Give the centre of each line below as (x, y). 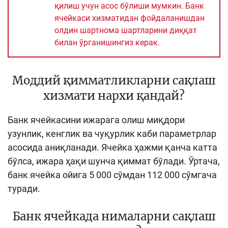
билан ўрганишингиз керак (106, 42)
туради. (24, 188)
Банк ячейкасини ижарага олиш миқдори (96, 120)
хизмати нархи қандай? (114, 95)
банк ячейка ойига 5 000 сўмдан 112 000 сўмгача (112, 175)
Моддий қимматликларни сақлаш (114, 80)
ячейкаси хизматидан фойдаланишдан (130, 18)
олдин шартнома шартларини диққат (126, 30)
